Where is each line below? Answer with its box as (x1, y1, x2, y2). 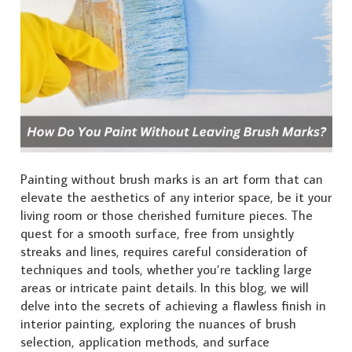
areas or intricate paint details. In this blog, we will (20, 278, 309, 296)
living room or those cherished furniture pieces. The (20, 206, 313, 224)
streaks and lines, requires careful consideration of (20, 242, 308, 260)
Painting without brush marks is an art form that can (20, 170, 323, 188)
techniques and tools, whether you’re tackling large (20, 260, 312, 278)
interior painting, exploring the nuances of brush (20, 314, 296, 332)
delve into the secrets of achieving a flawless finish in (20, 296, 326, 314)
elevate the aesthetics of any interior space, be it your (20, 188, 332, 206)
